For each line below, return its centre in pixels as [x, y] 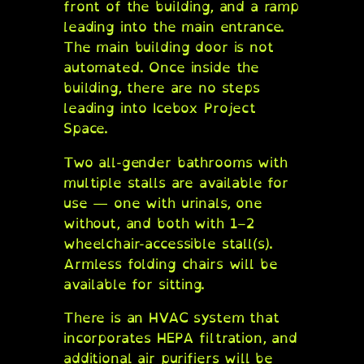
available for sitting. [134, 284]
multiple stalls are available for [176, 182]
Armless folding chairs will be [171, 263]
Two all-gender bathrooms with [175, 162]
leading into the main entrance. [174, 26]
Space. [91, 128]
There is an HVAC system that [171, 318]
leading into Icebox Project [160, 107]
